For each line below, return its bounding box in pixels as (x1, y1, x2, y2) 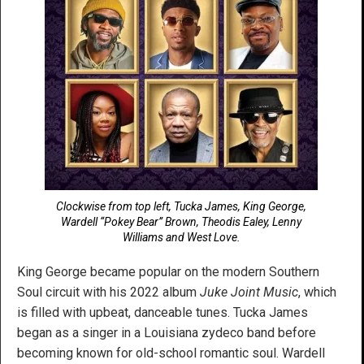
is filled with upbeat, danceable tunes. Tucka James (17, 304, 308, 320)
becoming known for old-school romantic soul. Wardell (17, 344, 325, 361)
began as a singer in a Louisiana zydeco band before (17, 324, 316, 340)
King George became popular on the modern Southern (17, 263, 319, 279)
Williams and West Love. (122, 230, 240, 244)
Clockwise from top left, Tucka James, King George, (56, 199, 306, 213)
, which (298, 284, 336, 300)
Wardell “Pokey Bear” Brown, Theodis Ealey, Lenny (61, 214, 301, 228)
